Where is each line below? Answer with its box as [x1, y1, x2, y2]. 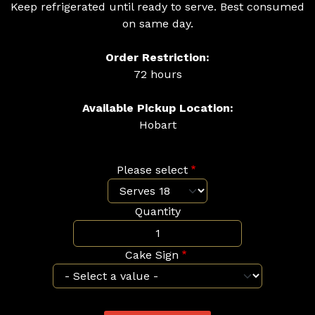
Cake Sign [125, 248, 179, 262]
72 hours [133, 67, 182, 81]
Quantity [134, 205, 181, 218]
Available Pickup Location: [82, 101, 233, 115]
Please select [116, 163, 188, 176]
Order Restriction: [105, 51, 210, 64]
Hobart [139, 118, 176, 131]
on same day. [122, 17, 193, 30]
